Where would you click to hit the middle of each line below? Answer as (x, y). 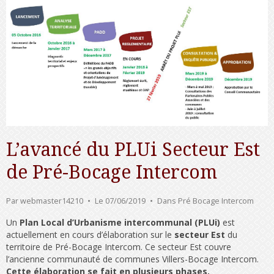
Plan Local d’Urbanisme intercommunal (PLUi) (120, 223)
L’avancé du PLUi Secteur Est (133, 149)
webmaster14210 (52, 201)
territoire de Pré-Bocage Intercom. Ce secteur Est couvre (119, 247)
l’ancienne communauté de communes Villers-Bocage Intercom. (132, 259)
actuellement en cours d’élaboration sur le (90, 235)
